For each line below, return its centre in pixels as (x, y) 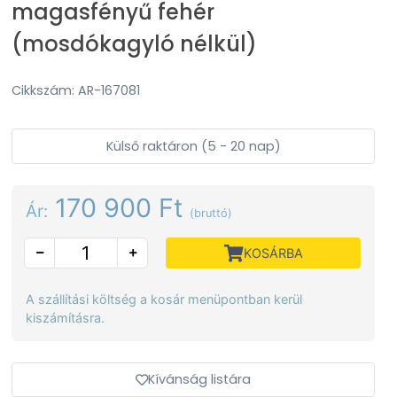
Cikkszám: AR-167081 (76, 90)
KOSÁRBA (273, 253)
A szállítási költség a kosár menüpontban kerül (164, 299)
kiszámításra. (65, 318)
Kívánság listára (199, 379)
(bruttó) (211, 213)
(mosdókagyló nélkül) (134, 44)
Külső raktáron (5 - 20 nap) (193, 146)
